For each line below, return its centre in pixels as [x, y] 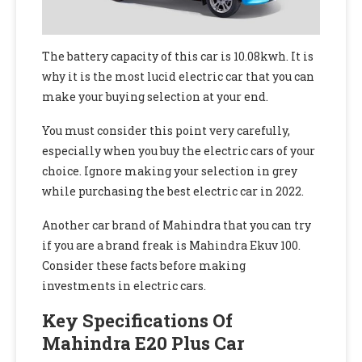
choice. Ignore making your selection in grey [170, 171]
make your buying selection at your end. [155, 97]
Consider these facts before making [144, 266]
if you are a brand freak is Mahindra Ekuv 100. [171, 246]
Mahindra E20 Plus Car [145, 343]
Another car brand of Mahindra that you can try [177, 225]
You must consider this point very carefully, [166, 131]
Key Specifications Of [137, 321]
